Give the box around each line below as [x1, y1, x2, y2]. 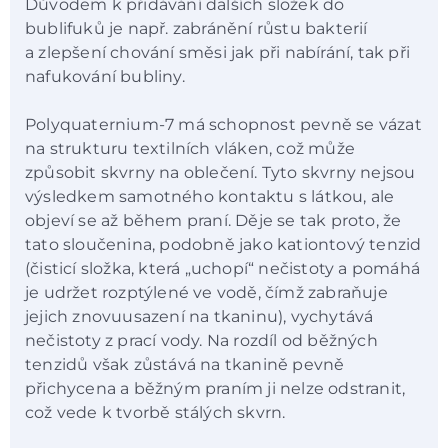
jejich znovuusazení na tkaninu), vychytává [25, 307, 374, 327]
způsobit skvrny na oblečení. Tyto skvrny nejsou [25, 163, 416, 183]
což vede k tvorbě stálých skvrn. [25, 403, 286, 423]
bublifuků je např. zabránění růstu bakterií [25, 18, 368, 38]
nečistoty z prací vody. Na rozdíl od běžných [25, 331, 378, 351]
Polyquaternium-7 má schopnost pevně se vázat [25, 115, 422, 135]
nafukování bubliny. [25, 66, 185, 86]
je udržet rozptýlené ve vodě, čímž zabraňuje [25, 283, 388, 303]
